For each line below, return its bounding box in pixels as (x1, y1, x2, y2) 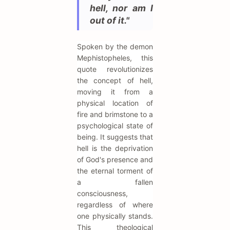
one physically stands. (77, 212, 153, 221)
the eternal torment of (77, 166, 153, 176)
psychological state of (77, 121, 153, 130)
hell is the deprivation (77, 144, 153, 153)
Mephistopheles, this (77, 53, 153, 63)
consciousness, (77, 189, 128, 198)
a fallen (77, 178, 153, 187)
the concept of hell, (77, 76, 153, 85)
